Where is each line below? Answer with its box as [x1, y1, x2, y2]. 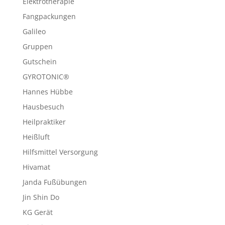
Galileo [22, 27, 46, 36]
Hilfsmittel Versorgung [22, 147, 98, 157]
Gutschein [22, 57, 57, 66]
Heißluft [22, 132, 50, 142]
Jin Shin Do [22, 192, 59, 202]
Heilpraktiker [22, 117, 66, 127]
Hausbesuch [22, 102, 64, 111]
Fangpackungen [22, 12, 76, 21]
